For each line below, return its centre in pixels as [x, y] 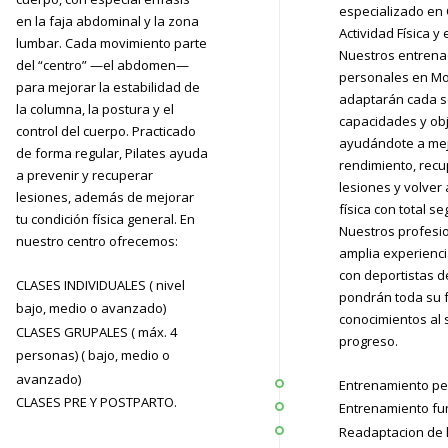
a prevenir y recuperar [85, 174]
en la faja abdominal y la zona [108, 20]
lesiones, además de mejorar [105, 196]
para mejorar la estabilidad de [108, 86]
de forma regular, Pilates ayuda [112, 152]
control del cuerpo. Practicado [106, 130]
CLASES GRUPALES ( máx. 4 [97, 331]
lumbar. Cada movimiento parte [112, 42]
